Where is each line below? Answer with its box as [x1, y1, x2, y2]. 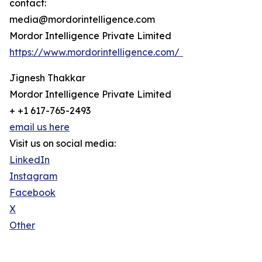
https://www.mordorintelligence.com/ [9, 46, 183, 58]
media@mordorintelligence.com [9, 13, 156, 26]
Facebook [9, 187, 56, 199]
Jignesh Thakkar [9, 72, 85, 84]
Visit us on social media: [9, 137, 116, 150]
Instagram [9, 170, 57, 182]
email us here [9, 121, 70, 133]
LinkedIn [9, 154, 50, 166]
